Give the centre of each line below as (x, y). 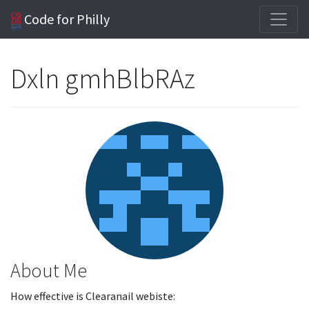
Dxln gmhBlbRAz (104, 79)
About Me (49, 270)
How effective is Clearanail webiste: (93, 296)
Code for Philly (66, 19)
